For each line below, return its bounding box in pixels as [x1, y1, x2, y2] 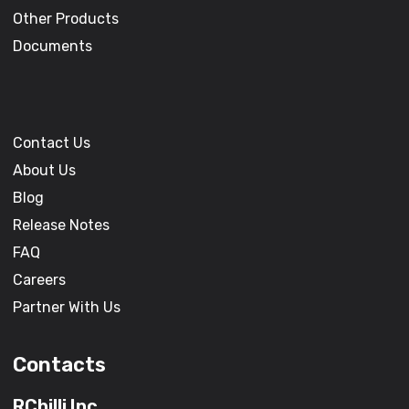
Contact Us [13, 133, 91, 152]
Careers [13, 270, 67, 288]
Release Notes [13, 215, 110, 234]
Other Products [13, 9, 120, 27]
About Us [13, 161, 77, 179]
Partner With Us [13, 298, 121, 316]
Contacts [13, 351, 107, 377]
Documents [13, 37, 93, 55]
